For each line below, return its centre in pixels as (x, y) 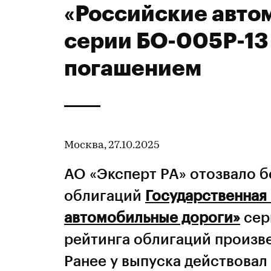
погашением (133, 67)
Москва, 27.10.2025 (112, 145)
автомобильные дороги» (152, 217)
